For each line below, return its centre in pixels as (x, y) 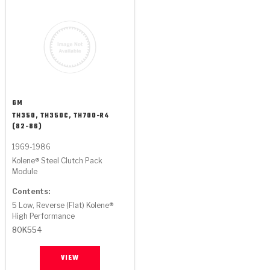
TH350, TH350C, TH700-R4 (60, 116)
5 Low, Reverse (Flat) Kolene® (62, 205)
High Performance (43, 216)
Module (24, 171)
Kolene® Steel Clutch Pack (57, 161)
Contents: (31, 191)
